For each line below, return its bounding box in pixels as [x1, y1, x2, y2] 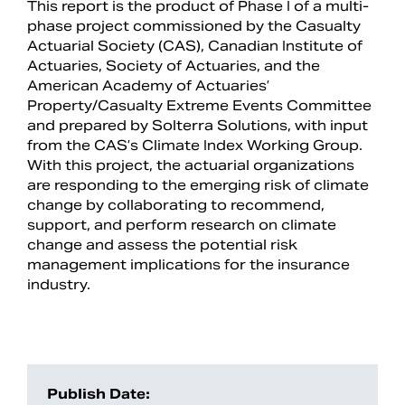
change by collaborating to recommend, [27, 195, 325, 213]
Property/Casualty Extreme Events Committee [27, 96, 372, 114]
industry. [27, 275, 90, 293]
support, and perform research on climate [27, 215, 336, 233]
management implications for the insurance [27, 255, 350, 273]
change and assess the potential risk [27, 235, 297, 253]
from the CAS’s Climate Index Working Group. [27, 136, 363, 154]
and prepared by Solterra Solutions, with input [27, 116, 368, 134]
